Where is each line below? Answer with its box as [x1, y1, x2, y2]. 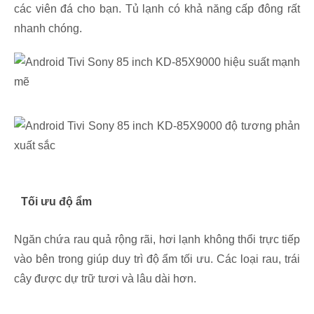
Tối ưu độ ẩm [21, 196, 92, 208]
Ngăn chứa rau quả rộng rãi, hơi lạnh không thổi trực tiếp [14, 233, 300, 246]
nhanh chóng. [14, 22, 82, 35]
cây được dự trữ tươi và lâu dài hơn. [14, 273, 196, 285]
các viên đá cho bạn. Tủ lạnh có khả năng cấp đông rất [14, 3, 300, 15]
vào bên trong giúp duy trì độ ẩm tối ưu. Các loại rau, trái [14, 253, 300, 266]
